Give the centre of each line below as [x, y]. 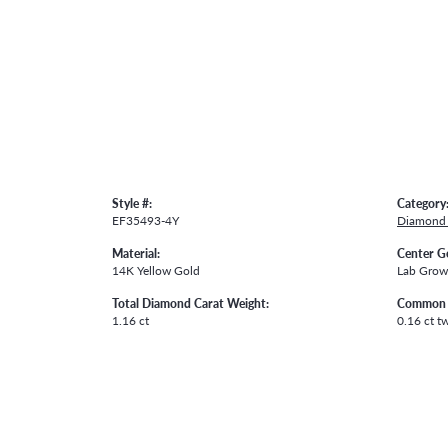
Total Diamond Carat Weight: [190, 302]
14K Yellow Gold [156, 269]
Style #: [132, 202]
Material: [136, 252]
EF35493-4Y [145, 219]
